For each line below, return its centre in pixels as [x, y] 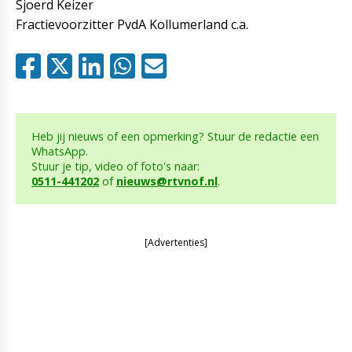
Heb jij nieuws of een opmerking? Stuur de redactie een [175, 136]
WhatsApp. [60, 151]
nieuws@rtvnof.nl [167, 181]
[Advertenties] [176, 242]
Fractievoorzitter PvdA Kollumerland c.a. [132, 24]
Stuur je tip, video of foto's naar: [115, 166]
